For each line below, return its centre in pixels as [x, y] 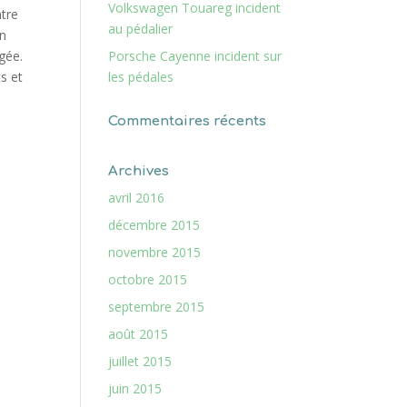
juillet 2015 [140, 361]
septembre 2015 [157, 307]
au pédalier [141, 29]
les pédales [141, 77]
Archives [139, 171]
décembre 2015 [154, 225]
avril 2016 [137, 198]
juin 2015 [135, 388]
